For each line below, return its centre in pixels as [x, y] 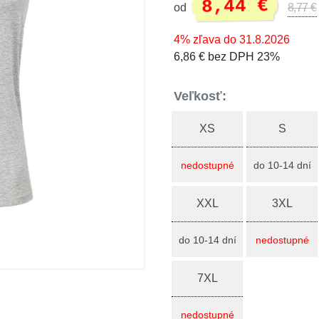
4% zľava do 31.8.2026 [232, 40]
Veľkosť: [200, 96]
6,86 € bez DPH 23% [227, 57]
